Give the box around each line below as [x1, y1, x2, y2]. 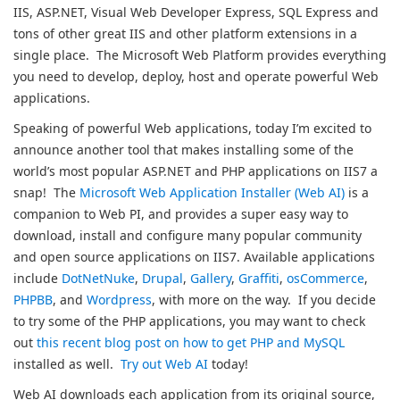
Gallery [190, 270, 231, 287]
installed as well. [13, 355, 117, 372]
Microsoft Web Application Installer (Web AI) [79, 184, 345, 201]
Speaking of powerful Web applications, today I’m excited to [13, 120, 371, 137]
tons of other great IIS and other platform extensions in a [13, 25, 357, 42]
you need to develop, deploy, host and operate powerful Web [13, 68, 379, 85]
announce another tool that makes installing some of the [13, 141, 354, 158]
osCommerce [287, 270, 364, 287]
